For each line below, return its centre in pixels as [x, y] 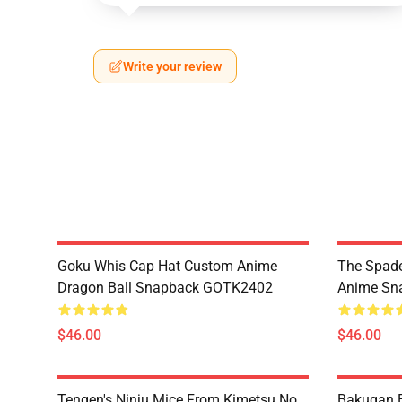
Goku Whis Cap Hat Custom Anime [167, 266]
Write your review [172, 66]
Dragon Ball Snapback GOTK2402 [165, 288]
